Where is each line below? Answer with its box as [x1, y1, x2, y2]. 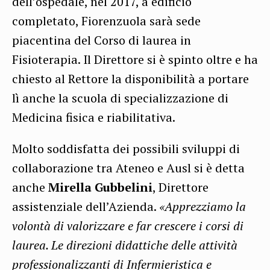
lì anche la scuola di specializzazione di [12, 90, 228, 107]
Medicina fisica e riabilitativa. [12, 109, 175, 126]
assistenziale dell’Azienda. [12, 198, 159, 215]
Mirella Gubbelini [48, 179, 152, 196]
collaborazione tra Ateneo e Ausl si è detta [12, 160, 245, 177]
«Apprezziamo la [159, 198, 246, 215]
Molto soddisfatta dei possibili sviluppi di [12, 140, 240, 157]
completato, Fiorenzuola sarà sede [12, 13, 201, 30]
